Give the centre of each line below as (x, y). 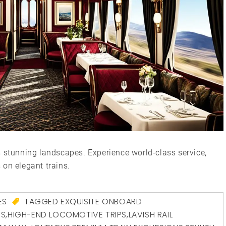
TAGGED (41, 201)
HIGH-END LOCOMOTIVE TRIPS (67, 214)
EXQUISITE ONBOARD (101, 201)
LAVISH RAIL (151, 214)
